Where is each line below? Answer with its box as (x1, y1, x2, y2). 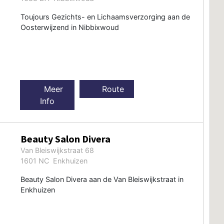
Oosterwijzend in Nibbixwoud (20, 22, 119, 31)
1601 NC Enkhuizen (20, 156, 87, 165)
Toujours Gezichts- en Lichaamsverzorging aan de (20, 12, 190, 21)
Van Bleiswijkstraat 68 (20, 145, 94, 154)
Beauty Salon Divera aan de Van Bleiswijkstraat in (20, 174, 183, 183)
